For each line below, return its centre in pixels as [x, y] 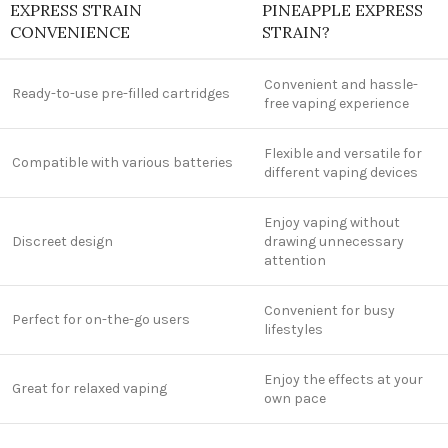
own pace [295, 399]
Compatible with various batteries [122, 163]
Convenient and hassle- [341, 85]
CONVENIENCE [70, 32]
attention [295, 261]
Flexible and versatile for [343, 154]
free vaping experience [336, 104]
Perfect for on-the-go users [101, 320]
